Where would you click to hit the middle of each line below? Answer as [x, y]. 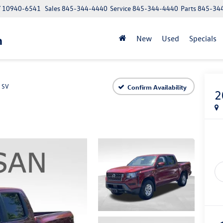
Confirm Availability [157, 87]
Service [120, 8]
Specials [203, 38]
